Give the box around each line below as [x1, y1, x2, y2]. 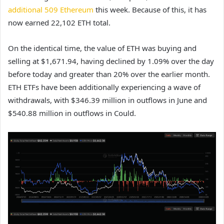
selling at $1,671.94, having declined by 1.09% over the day [8, 56, 214, 66]
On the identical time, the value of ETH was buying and [8, 43, 196, 53]
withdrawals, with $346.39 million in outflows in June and [8, 95, 207, 105]
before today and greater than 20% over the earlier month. [8, 69, 210, 79]
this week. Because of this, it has [93, 4, 206, 15]
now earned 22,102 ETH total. [8, 17, 112, 28]
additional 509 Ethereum [8, 4, 93, 15]
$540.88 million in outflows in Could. [8, 108, 138, 118]
